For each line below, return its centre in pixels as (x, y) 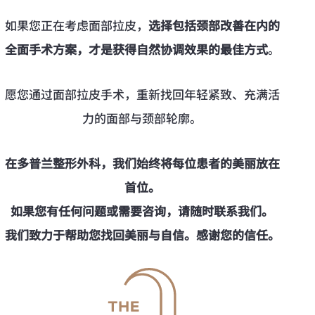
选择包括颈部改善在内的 (214, 25)
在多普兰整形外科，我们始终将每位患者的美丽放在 (142, 163)
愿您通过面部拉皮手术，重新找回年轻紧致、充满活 (142, 94)
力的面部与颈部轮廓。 (142, 118)
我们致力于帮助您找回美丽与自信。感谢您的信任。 (142, 235)
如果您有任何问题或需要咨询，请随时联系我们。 (142, 211)
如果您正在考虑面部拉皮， (76, 25)
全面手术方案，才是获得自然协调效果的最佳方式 (136, 49)
